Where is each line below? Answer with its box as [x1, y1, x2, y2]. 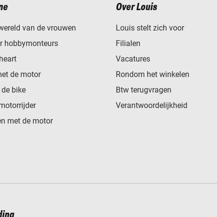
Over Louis [116, 1, 157, 13]
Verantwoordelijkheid [116, 100, 187, 110]
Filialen [116, 38, 140, 48]
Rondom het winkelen [116, 69, 189, 79]
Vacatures [116, 54, 150, 63]
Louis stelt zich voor [116, 23, 184, 32]
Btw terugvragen [116, 85, 171, 94]
